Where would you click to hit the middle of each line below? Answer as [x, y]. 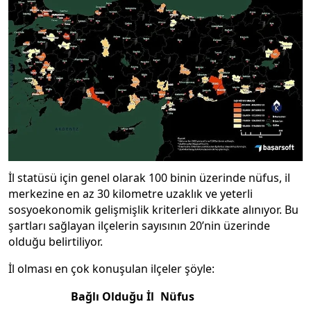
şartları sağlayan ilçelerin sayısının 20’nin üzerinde [139, 226]
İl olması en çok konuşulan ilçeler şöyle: [111, 269]
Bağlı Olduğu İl [112, 297]
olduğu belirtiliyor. [57, 242]
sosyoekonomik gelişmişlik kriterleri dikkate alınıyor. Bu [153, 210]
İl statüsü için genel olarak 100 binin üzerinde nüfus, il [149, 178]
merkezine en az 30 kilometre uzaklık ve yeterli [131, 194]
